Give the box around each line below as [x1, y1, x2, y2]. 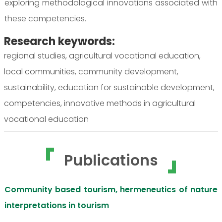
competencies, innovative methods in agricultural [4, 98, 196, 110]
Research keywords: [4, 34, 115, 50]
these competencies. [4, 13, 86, 25]
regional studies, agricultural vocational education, [4, 50, 201, 62]
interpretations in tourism [4, 200, 109, 212]
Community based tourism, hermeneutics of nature [4, 184, 218, 196]
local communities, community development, [4, 66, 178, 78]
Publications [64, 150, 158, 171]
